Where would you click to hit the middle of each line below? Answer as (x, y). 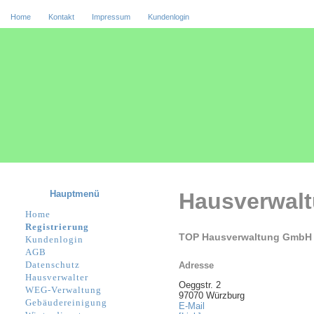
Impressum (111, 17)
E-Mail (192, 306)
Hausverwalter (57, 277)
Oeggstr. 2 (200, 285)
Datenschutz (53, 264)
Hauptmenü (74, 193)
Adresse (196, 265)
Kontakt (61, 17)
